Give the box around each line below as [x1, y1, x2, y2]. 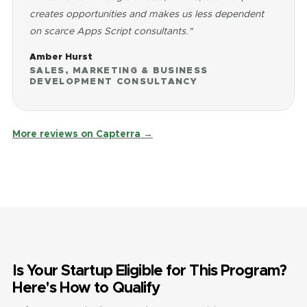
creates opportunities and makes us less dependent [29, 8, 264, 20]
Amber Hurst [29, 51, 93, 62]
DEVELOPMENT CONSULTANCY [29, 75, 197, 87]
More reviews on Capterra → [12, 127, 153, 140]
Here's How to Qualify [12, 278, 160, 297]
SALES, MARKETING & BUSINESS [29, 64, 208, 76]
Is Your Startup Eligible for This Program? [12, 260, 287, 280]
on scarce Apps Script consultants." [29, 25, 193, 37]
